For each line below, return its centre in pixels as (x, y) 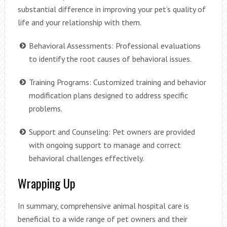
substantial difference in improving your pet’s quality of (111, 9)
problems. (45, 109)
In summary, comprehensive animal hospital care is (103, 206)
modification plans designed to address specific (108, 96)
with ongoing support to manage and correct (105, 145)
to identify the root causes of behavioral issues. (110, 59)
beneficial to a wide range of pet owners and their (102, 219)
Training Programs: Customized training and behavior (117, 82)
